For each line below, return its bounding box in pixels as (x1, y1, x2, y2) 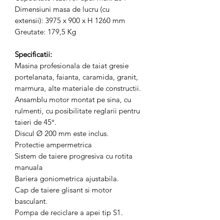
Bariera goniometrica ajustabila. (15, 174, 119, 183)
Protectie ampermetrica (15, 140, 92, 149)
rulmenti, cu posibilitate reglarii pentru (15, 106, 140, 115)
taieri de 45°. (15, 117, 56, 127)
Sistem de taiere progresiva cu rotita (15, 151, 133, 161)
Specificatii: (15, 50, 52, 59)
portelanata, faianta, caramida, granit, (15, 72, 138, 82)
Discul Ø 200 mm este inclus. (15, 129, 109, 138)
